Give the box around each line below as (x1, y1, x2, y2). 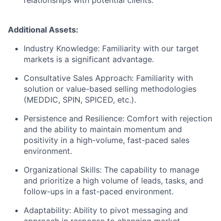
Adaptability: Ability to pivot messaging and (24, 205, 188, 216)
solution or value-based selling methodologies (24, 84, 196, 94)
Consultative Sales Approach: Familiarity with (24, 73, 193, 83)
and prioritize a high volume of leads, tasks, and (24, 176, 203, 186)
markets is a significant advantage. (24, 54, 154, 65)
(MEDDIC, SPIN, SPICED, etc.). (24, 95, 136, 105)
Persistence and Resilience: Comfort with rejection (24, 113, 212, 124)
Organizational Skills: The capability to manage (24, 165, 199, 175)
